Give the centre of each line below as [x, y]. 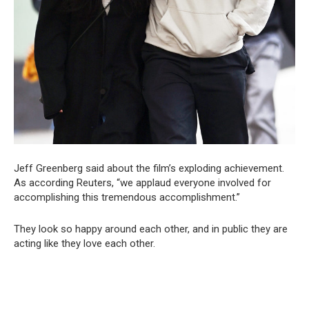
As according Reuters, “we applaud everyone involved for [142, 183]
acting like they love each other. [84, 244]
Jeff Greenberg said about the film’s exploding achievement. [149, 169]
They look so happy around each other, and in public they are [151, 229]
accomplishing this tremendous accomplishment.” [127, 198]
